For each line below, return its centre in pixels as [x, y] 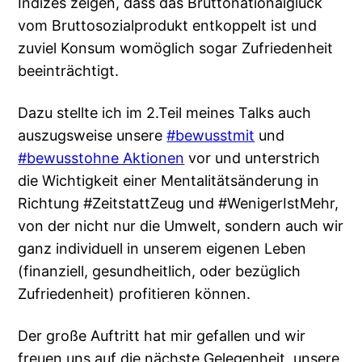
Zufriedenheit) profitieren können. [135, 294]
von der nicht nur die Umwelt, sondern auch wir [181, 226]
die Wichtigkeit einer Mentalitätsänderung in [169, 181]
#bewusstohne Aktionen [101, 158]
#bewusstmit [211, 136]
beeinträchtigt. [69, 71]
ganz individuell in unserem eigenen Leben [162, 249]
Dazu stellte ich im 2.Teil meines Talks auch [165, 113]
